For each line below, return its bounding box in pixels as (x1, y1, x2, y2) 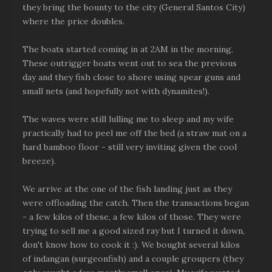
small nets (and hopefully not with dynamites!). (22, 87, 210, 95)
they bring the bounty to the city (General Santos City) (22, 3, 246, 12)
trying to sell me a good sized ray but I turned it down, (22, 226, 245, 235)
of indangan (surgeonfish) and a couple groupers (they (22, 254, 244, 263)
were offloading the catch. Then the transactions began (22, 199, 250, 207)
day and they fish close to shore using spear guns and (22, 73, 241, 81)
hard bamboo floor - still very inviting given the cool (22, 143, 237, 151)
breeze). (22, 157, 56, 165)
